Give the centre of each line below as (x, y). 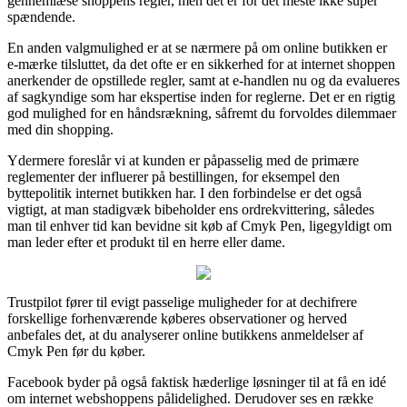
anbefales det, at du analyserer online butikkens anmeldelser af (185, 334)
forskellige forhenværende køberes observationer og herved (177, 318)
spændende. (41, 16)
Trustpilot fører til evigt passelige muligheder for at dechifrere (182, 302)
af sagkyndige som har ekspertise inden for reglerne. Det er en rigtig (201, 96)
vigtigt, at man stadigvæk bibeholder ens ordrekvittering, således (191, 209)
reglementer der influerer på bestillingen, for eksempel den (174, 176)
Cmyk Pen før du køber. (76, 351)
